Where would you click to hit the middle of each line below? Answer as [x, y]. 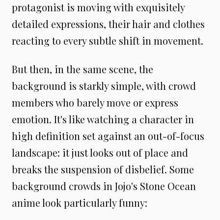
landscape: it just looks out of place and [100, 152]
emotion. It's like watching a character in [103, 119]
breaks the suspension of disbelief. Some [103, 169]
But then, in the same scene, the [82, 69]
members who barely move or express [95, 102]
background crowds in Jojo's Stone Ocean [104, 186]
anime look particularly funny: [80, 202]
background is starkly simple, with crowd [104, 85]
